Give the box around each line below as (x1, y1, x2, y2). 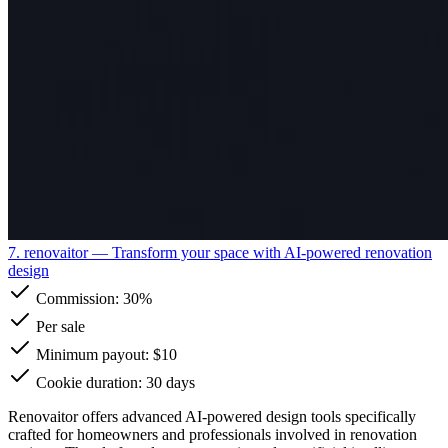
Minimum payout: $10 (32, 345, 177, 363)
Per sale (32, 317, 85, 335)
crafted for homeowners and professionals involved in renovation (8, 425, 417, 443)
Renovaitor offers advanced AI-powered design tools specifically (8, 407, 416, 425)
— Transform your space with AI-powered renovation (88, 243, 432, 261)
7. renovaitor (8, 243, 88, 261)
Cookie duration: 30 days (32, 373, 195, 391)
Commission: (32, 289, 123, 307)
